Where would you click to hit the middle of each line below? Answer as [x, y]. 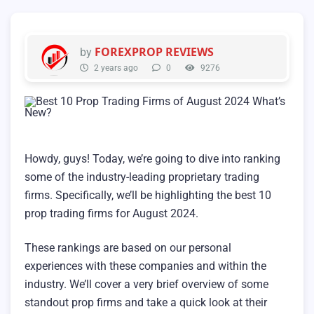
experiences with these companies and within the [145, 266]
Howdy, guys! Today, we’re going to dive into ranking [152, 159]
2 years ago [115, 68]
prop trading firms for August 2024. [111, 213]
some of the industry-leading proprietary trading [142, 177]
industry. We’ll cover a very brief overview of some [146, 285]
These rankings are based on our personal [128, 248]
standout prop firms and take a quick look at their [146, 303]
